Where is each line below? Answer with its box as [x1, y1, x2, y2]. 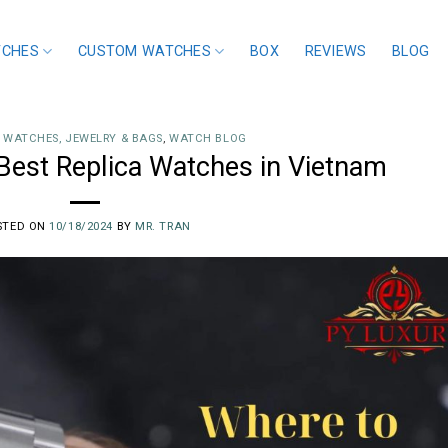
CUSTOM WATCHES [77, 42, 211, 60]
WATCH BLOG [169, 132, 247, 145]
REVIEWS [304, 42, 367, 60]
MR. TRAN [135, 219, 191, 233]
